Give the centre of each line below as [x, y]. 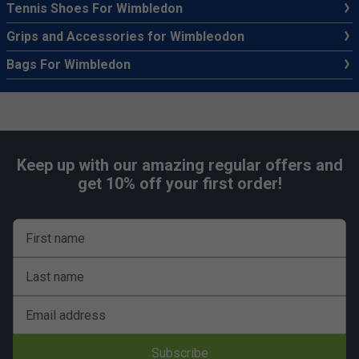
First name [55, 238]
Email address [66, 315]
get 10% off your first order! [179, 184]
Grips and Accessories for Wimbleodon [125, 36]
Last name [55, 277]
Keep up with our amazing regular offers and [179, 165]
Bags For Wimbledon [69, 65]
